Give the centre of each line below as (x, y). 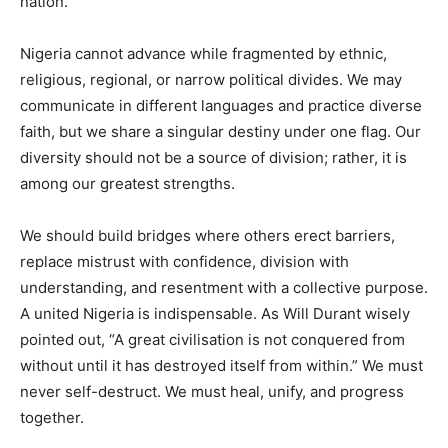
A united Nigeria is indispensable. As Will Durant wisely (215, 313)
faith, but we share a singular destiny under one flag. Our (220, 131)
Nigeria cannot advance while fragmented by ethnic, (203, 53)
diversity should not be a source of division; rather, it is (213, 157)
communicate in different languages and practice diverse (221, 105)
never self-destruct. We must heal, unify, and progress (212, 391)
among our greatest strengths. (127, 183)
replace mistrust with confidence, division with (184, 261)
